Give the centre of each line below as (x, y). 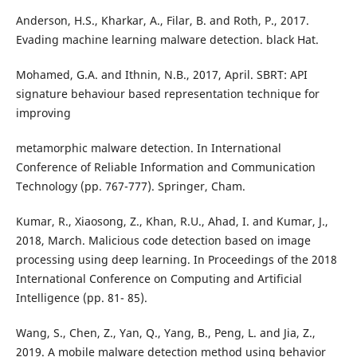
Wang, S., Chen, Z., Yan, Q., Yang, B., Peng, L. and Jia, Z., (165, 333)
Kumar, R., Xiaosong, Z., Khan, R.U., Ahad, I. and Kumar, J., (172, 222)
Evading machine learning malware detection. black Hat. (167, 40)
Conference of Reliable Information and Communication (165, 167)
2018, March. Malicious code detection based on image (163, 241)
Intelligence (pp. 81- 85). (81, 298)
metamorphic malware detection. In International (148, 148)
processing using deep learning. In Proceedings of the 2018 (176, 260)
